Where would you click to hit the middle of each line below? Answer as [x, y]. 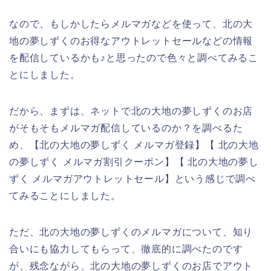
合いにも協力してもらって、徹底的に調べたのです [126, 249]
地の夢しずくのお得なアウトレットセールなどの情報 [131, 41]
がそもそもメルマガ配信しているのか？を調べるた [126, 128]
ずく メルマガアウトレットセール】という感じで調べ [132, 178]
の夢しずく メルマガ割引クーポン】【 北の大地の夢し [134, 162]
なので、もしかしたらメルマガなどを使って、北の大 [131, 24]
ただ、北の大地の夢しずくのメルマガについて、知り [131, 232]
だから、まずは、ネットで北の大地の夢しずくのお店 [131, 111]
